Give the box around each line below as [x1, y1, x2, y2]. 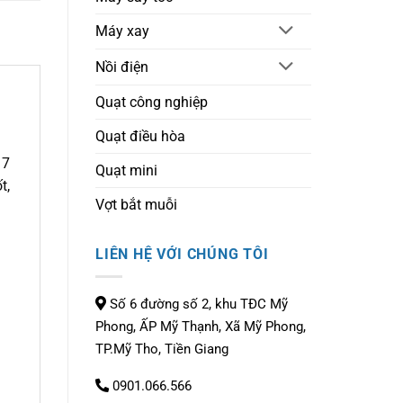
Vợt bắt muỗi [95, 196, 177, 214]
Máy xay [95, 22, 149, 40]
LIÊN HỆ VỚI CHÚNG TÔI [95, 246, 269, 264]
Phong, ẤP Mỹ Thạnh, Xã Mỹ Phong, [95, 318, 306, 335]
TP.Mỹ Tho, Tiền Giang [95, 340, 228, 357]
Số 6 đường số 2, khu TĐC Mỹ [110, 295, 288, 312]
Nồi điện [95, 58, 148, 76]
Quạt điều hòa [95, 128, 185, 146]
